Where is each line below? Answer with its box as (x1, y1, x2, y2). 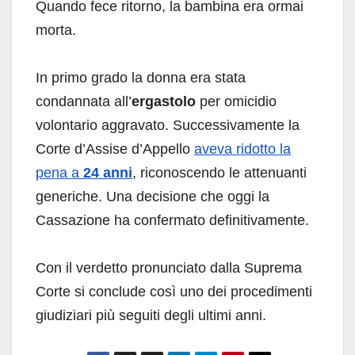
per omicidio (196, 93, 277, 109)
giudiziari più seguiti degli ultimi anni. (36, 307, 266, 323)
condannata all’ (36, 93, 132, 109)
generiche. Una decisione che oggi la (36, 188, 269, 204)
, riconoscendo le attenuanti (132, 164, 307, 181)
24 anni (83, 164, 132, 181)
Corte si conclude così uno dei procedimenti (36, 283, 312, 300)
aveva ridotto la (194, 140, 291, 157)
